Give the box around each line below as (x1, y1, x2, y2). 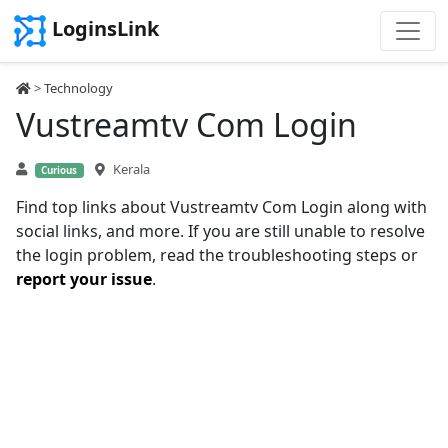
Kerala (112, 160, 150, 178)
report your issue (16, 268, 152, 290)
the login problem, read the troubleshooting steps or (16, 244, 418, 266)
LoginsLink (52, 15, 159, 43)
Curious (41, 164, 78, 177)
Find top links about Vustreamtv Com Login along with (16, 196, 427, 218)
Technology (44, 79, 113, 97)
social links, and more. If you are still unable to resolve (16, 220, 425, 242)
